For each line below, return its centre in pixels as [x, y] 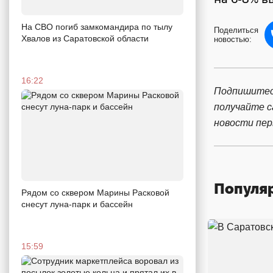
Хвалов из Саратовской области [85, 38]
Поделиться [236, 30]
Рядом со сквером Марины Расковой [95, 192]
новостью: [233, 39]
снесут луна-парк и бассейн [77, 204]
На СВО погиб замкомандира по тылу [97, 27]
